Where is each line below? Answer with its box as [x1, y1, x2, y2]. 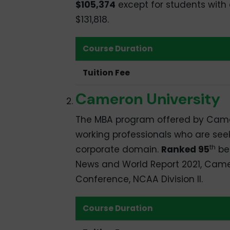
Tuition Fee [83, 67, 130, 79]
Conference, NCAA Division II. [75, 172, 203, 185]
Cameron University [75, 88, 220, 109]
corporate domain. [75, 143, 161, 156]
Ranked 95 [161, 143, 209, 156]
